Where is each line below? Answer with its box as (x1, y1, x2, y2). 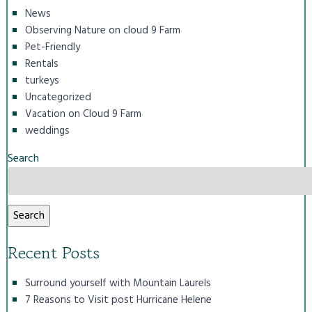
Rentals (24, 55, 58, 72)
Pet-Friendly (24, 38, 80, 56)
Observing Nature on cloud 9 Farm (24, 22, 180, 39)
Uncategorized (24, 88, 91, 106)
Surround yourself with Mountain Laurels (24, 274, 211, 292)
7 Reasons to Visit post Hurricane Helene (24, 291, 212, 309)
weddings (24, 122, 70, 139)
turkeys (24, 72, 59, 89)
